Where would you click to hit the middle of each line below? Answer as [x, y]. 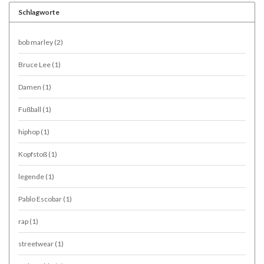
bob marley [36, 42]
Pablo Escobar [41, 199]
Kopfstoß [33, 154]
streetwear [37, 243]
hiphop [29, 131]
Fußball [30, 109]
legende [32, 176]
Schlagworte [39, 12]
